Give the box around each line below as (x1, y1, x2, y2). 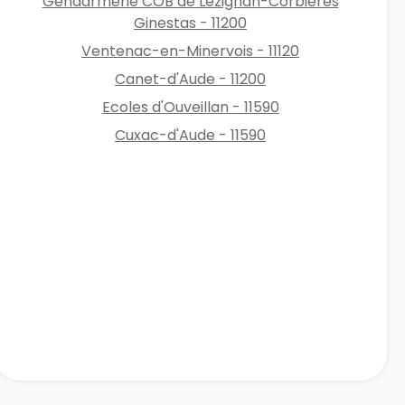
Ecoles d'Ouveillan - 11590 (101, 96, 279, 118)
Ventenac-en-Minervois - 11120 (81, 40, 300, 61)
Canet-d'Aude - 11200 (115, 68, 267, 89)
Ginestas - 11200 (134, 12, 248, 33)
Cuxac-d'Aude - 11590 (115, 124, 267, 146)
